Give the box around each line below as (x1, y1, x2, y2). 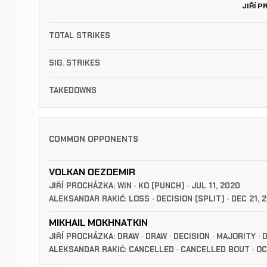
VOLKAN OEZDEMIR (49, 165, 135, 178)
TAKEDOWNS (49, 85, 97, 96)
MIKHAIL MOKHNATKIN (49, 216, 148, 229)
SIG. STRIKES (49, 58, 100, 69)
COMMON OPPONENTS (49, 134, 138, 145)
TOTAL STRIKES (49, 30, 110, 41)
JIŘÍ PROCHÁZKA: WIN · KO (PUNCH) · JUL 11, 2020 (49, 180, 240, 191)
